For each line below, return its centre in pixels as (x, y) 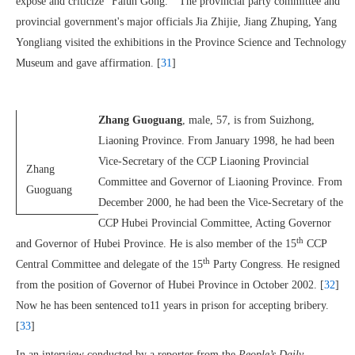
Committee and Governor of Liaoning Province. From (220, 182)
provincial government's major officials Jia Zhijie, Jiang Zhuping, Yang (176, 22)
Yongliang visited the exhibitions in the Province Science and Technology (181, 42)
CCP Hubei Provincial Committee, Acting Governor (215, 223)
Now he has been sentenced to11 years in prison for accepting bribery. (172, 305)
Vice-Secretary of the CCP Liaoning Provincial (204, 161)
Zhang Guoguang (140, 120)
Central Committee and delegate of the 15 (109, 264)
